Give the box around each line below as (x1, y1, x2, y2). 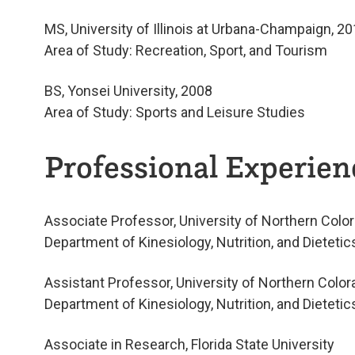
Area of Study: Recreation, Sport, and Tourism (44, 41, 327, 59)
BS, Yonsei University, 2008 (44, 82, 212, 99)
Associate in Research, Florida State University (44, 336, 334, 353)
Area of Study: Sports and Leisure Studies (44, 103, 305, 120)
